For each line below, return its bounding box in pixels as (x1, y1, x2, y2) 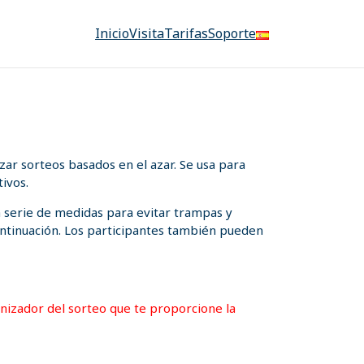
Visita (129, 24, 164, 43)
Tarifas (164, 24, 208, 43)
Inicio (95, 24, 129, 43)
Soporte (208, 24, 256, 43)
